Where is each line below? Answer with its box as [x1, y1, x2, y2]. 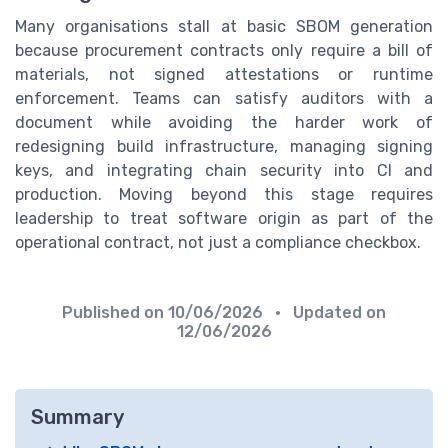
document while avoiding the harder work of [15, 113, 433, 133]
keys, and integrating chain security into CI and [15, 161, 433, 181]
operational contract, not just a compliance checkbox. [15, 233, 421, 253]
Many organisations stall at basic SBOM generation [15, 17, 433, 37]
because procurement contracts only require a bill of [15, 41, 433, 61]
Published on [62, 303, 168, 323]
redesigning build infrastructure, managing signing [15, 137, 433, 157]
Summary [31, 405, 124, 430]
